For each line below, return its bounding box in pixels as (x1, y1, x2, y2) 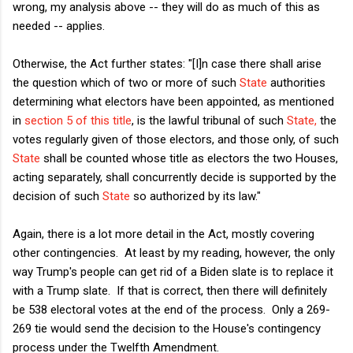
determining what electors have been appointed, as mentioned (13, 94, 334, 109)
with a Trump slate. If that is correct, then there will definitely (13, 283, 327, 298)
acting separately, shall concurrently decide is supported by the (13, 169, 336, 184)
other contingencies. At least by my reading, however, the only (13, 245, 335, 260)
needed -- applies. (13, 18, 105, 33)
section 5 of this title (24, 113, 132, 128)
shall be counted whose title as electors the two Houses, (43, 150, 338, 165)
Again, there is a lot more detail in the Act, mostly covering (13, 226, 314, 241)
